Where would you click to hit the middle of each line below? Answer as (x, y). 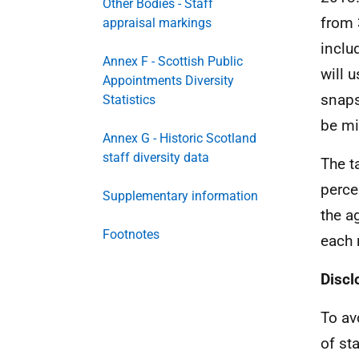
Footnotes (131, 234)
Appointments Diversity (168, 81)
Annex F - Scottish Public (173, 61)
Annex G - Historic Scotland (179, 138)
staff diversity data (156, 157)
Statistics (129, 100)
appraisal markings (157, 23)
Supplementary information (180, 196)
